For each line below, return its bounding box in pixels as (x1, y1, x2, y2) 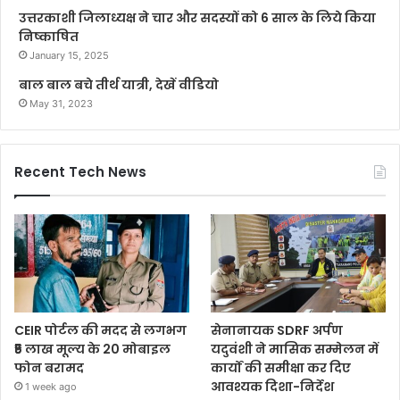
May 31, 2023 (29, 97, 93, 110)
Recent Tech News (14, 162, 146, 181)
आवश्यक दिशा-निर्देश (211, 378, 335, 396)
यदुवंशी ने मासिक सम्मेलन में (211, 340, 379, 359)
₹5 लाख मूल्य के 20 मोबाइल (14, 340, 171, 359)
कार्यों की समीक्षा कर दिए (211, 359, 352, 378)
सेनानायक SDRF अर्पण (211, 321, 344, 340)
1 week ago (25, 380, 77, 394)
